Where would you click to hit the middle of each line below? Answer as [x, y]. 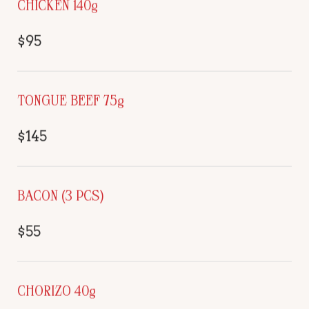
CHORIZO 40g [57, 291]
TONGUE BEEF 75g [71, 100]
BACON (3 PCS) [60, 196]
